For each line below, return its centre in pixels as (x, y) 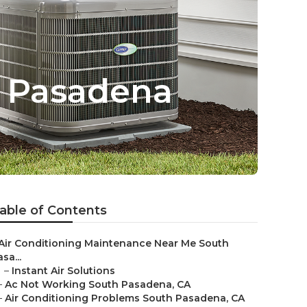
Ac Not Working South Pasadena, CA (98, 284)
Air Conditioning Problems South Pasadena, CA (125, 298)
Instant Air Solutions (63, 271)
